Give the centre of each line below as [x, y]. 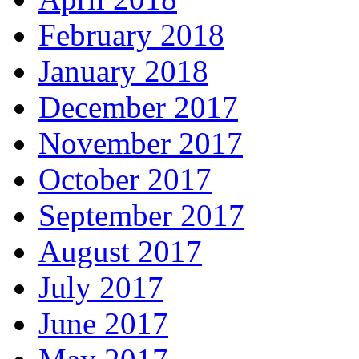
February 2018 [131, 35]
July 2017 [101, 288]
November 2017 [141, 143]
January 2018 [123, 71]
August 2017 [120, 252]
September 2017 [141, 216]
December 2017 [138, 107]
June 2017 [103, 324]
